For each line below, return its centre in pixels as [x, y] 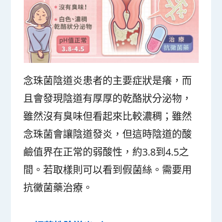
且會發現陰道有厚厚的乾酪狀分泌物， [108, 98]
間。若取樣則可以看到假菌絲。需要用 [108, 169]
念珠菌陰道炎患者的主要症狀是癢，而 [108, 80]
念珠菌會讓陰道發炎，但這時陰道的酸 [108, 134]
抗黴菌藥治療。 [58, 187]
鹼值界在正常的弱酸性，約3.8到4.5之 [106, 152]
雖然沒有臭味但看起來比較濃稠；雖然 [108, 116]
